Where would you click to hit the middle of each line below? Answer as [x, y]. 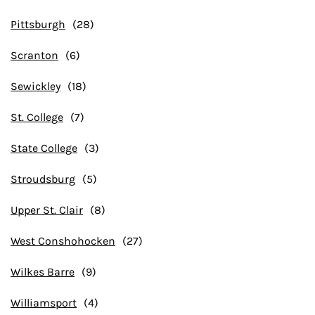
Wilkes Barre [43, 272]
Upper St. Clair [47, 210]
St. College [37, 117]
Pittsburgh [38, 24]
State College [44, 148]
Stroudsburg [43, 179]
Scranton [34, 55]
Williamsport [44, 303]
